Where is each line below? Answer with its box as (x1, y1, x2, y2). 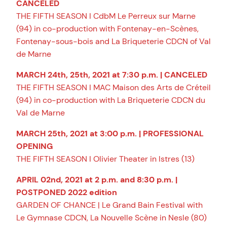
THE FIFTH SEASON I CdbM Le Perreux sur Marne (16, 10, 196, 21)
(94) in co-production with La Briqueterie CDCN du (16, 94, 205, 105)
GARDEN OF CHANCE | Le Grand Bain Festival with (16, 200, 203, 211)
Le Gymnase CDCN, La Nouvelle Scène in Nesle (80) (16, 212, 207, 223)
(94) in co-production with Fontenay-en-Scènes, (16, 23, 199, 34)
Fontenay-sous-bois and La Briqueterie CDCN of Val (16, 35, 211, 47)
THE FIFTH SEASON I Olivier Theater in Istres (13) (16, 154, 195, 165)
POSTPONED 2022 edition (16, 187, 117, 198)
